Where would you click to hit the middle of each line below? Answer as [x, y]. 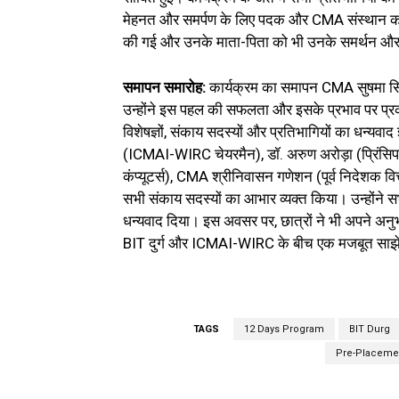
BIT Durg [369, 330]
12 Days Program [284, 330]
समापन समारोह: [166, 88]
